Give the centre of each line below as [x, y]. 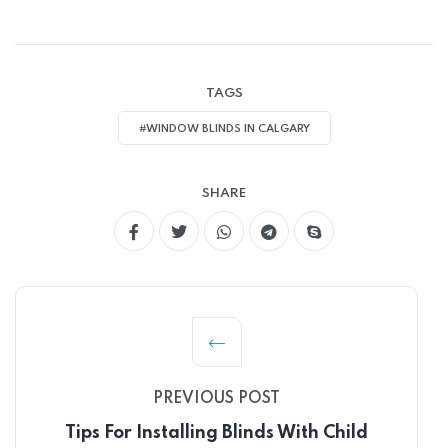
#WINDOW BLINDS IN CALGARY [224, 129]
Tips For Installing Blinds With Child [216, 433]
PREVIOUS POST [216, 399]
